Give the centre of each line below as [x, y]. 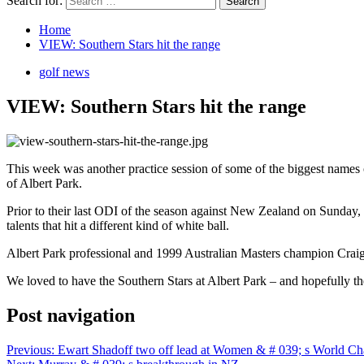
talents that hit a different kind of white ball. [118, 225]
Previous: [32, 349]
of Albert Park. [44, 183]
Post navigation [71, 315]
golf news [64, 72]
